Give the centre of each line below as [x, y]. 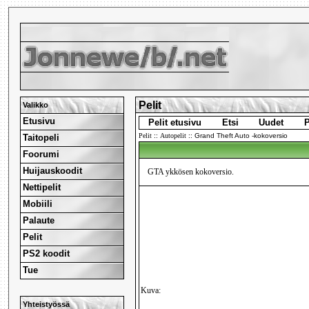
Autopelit [173, 136]
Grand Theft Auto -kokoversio [241, 136]
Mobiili [38, 203]
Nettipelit [42, 187]
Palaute [39, 220]
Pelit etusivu [175, 123]
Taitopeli [41, 137]
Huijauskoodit [53, 170]
